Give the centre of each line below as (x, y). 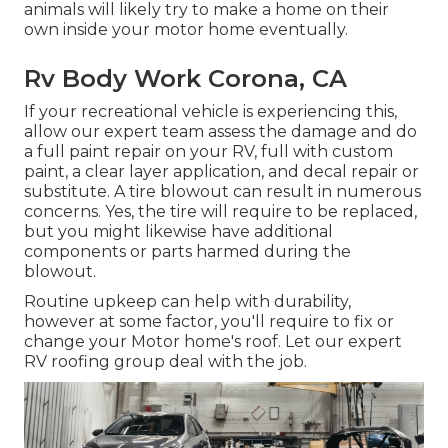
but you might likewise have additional (178, 231)
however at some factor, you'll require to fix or (209, 321)
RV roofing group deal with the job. (165, 361)
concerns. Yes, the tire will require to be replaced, (220, 211)
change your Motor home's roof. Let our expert (213, 341)
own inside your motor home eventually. (186, 29)
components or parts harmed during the (187, 251)
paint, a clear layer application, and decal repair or (221, 171)
